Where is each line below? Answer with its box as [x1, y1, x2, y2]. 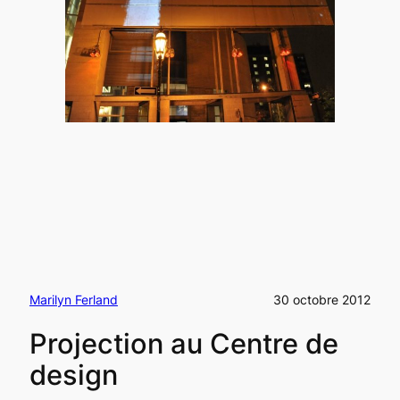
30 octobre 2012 [273, 291, 371, 307]
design [29, 358, 118, 392]
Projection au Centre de [29, 327, 338, 361]
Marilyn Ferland [29, 291, 118, 307]
